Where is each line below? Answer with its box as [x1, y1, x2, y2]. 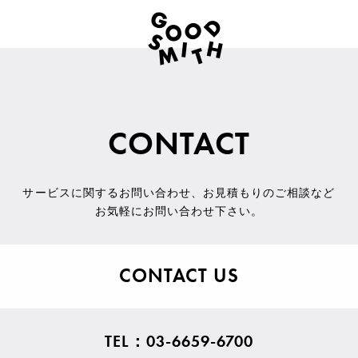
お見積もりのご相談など [203, 185, 336, 200]
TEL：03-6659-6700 [104, 331, 254, 352]
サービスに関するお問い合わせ [22, 185, 192, 200]
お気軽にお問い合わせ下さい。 [94, 204, 264, 218]
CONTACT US [118, 263, 240, 288]
